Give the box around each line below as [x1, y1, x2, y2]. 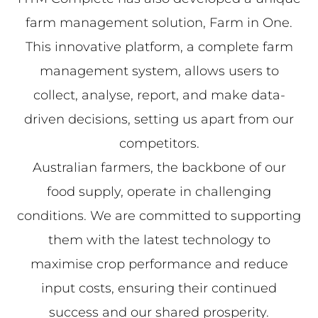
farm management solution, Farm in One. [26, 15, 292, 31]
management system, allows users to [39, 63, 279, 79]
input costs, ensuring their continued [41, 280, 277, 297]
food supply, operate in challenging [47, 184, 271, 200]
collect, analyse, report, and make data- [33, 87, 285, 104]
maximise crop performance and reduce [30, 256, 288, 273]
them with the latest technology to [48, 232, 270, 248]
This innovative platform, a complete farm [25, 39, 293, 55]
